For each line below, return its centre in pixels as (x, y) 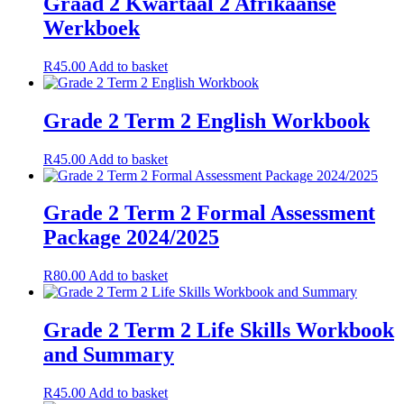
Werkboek (92, 28)
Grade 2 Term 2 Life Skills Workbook (219, 331)
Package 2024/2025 (131, 238)
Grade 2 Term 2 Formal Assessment (209, 213)
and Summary (109, 355)
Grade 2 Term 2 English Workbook (207, 120)
